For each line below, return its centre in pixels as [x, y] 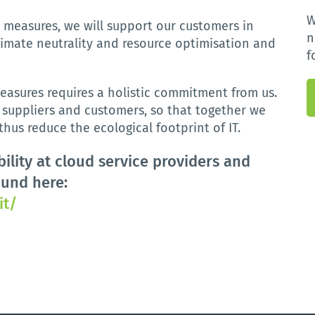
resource [147, 44]
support [130, 26]
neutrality [65, 44]
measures [31, 26]
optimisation [213, 44]
